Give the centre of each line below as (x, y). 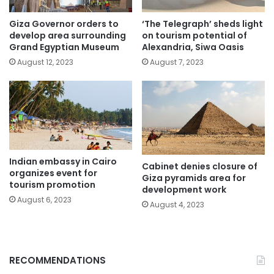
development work (184, 190)
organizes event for (53, 173)
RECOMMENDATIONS (57, 261)
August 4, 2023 (177, 205)
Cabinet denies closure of (200, 167)
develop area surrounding (68, 35)
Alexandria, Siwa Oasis (193, 47)
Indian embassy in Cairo (63, 162)
